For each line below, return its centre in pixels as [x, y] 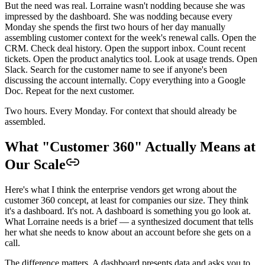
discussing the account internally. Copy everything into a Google [125, 80]
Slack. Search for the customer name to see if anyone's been [116, 69]
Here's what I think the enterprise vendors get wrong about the [121, 189]
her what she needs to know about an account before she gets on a [128, 232]
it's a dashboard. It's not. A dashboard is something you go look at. [128, 211]
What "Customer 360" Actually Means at [130, 146]
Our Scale [35, 164]
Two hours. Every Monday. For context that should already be [121, 111]
